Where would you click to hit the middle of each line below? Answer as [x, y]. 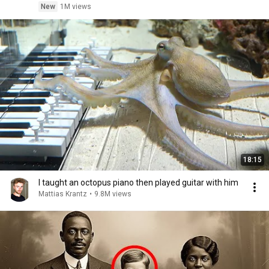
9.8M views [113, 194]
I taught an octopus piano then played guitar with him [138, 183]
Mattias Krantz [63, 194]
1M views [76, 7]
